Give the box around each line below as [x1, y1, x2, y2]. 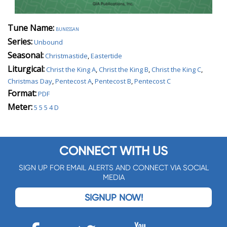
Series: [8, 35, 32, 47]
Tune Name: [8, 22, 54, 33]
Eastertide [91, 51, 122, 60]
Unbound [34, 37, 63, 47]
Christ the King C [152, 64, 201, 74]
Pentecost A [55, 76, 92, 86]
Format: [8, 87, 36, 99]
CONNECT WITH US [59, 143, 168, 158]
